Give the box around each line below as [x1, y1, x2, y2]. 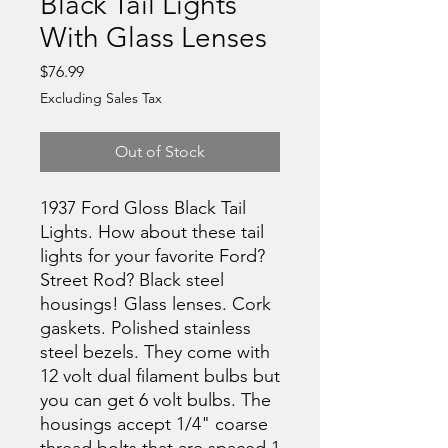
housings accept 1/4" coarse [40, 412, 268, 435]
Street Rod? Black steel [40, 268, 224, 291]
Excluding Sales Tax [40, 88, 162, 107]
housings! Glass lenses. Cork [40, 292, 271, 315]
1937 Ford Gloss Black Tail [40, 196, 246, 219]
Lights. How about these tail [40, 220, 264, 243]
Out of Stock [115, 141, 205, 161]
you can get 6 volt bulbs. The [40, 388, 271, 411]
